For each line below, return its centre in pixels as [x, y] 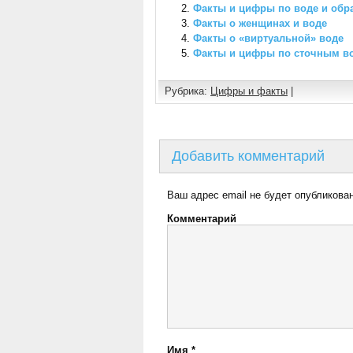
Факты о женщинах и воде [260, 23]
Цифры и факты [249, 91]
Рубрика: [188, 91]
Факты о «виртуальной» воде [269, 38]
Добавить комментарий [248, 156]
